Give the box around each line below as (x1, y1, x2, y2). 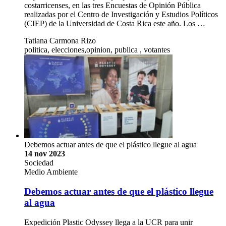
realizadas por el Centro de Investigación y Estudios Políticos (24, 10, 218, 19)
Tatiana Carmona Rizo (24, 36, 96, 45)
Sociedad (24, 158, 53, 167)
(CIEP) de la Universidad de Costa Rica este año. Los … (24, 19, 205, 28)
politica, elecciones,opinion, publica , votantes (24, 45, 170, 54)
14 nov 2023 (24, 149, 65, 158)
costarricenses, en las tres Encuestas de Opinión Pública (24, 1, 201, 10)
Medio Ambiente (24, 167, 78, 177)
